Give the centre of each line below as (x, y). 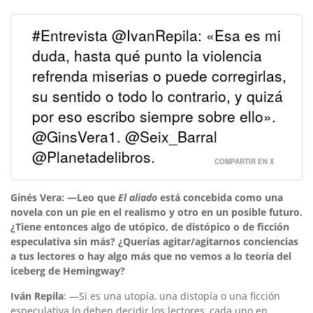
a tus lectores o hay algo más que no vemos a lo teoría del (151, 256)
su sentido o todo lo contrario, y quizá (158, 95)
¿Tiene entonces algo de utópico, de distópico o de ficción (150, 226)
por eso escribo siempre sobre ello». (154, 116)
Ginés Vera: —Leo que (64, 197)
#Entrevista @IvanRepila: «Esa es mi (156, 35)
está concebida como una (220, 197)
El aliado (138, 197)
